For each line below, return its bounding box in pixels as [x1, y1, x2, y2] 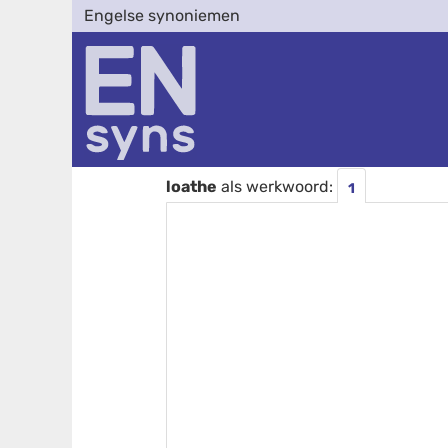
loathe [166, 177, 218, 196]
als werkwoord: [217, 177, 338, 196]
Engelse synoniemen [84, 6, 240, 25]
